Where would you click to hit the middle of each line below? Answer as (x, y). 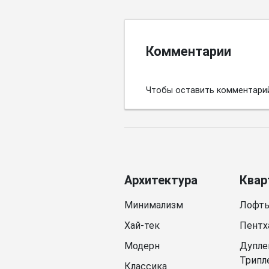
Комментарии (189, 51)
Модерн (142, 246)
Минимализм (154, 205)
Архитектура (161, 180)
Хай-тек (142, 225)
